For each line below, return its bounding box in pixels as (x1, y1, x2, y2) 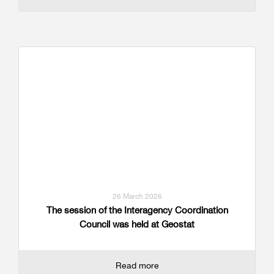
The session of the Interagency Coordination (46, 204, 228, 216)
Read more (115, 259, 159, 270)
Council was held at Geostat (80, 218, 194, 230)
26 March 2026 (112, 191, 162, 201)
